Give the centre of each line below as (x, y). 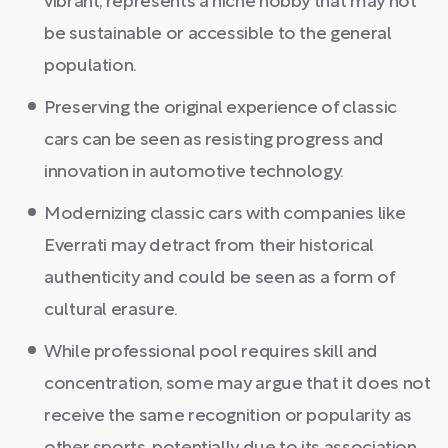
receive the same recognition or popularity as (228, 416)
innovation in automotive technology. (194, 172)
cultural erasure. (111, 310)
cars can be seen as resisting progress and (214, 140)
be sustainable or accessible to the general (218, 34)
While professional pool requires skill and (211, 352)
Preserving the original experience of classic (220, 108)
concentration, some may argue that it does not (237, 384)
